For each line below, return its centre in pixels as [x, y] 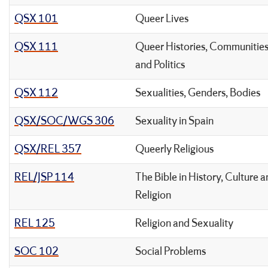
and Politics [160, 65]
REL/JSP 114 [44, 177]
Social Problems [170, 252]
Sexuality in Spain [174, 121]
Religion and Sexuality [184, 223]
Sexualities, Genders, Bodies [198, 93]
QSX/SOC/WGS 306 [64, 121]
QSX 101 [36, 19]
